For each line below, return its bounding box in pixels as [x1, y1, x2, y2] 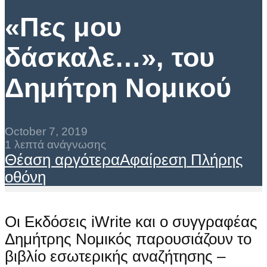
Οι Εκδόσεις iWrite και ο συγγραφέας [5, 213, 257, 231]
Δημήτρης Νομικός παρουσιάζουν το [5, 231, 252, 248]
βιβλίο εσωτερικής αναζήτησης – [5, 248, 225, 265]
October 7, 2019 [5, 125, 88, 138]
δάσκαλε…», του [5, 42, 215, 73]
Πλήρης [187, 151, 243, 169]
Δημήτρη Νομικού [5, 73, 231, 103]
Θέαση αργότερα [5, 151, 120, 169]
